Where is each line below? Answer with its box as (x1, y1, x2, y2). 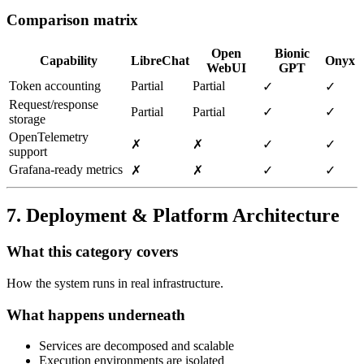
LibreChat (131, 54, 189, 68)
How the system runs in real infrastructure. (6, 275, 223, 290)
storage (9, 112, 45, 127)
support (9, 145, 47, 159)
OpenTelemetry (9, 130, 89, 145)
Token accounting (9, 79, 101, 93)
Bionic (275, 46, 310, 61)
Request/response (9, 97, 98, 112)
